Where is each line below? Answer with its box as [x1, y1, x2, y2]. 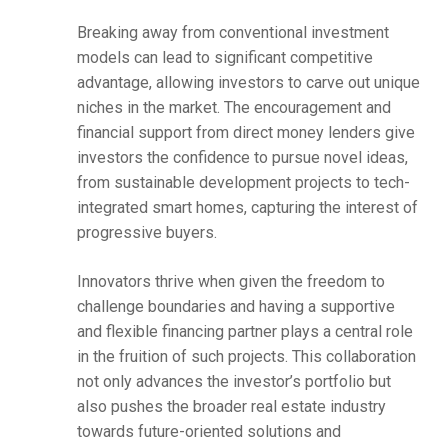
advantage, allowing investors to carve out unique [76, 73, 420, 93]
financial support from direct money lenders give [76, 123, 415, 143]
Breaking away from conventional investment [76, 23, 389, 43]
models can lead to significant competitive [76, 48, 373, 68]
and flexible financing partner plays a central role [76, 322, 413, 342]
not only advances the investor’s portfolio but [76, 372, 391, 392]
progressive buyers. [76, 223, 217, 243]
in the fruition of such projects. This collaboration [76, 347, 416, 367]
